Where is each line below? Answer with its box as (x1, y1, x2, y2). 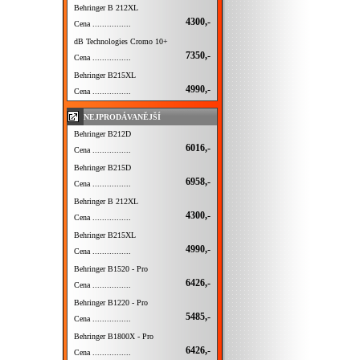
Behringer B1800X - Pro (74, 332, 153, 341)
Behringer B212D (74, 129, 131, 138)
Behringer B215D (74, 163, 131, 172)
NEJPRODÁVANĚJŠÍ (84, 112, 161, 121)
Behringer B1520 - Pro (74, 264, 148, 273)
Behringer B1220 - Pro (74, 298, 148, 307)
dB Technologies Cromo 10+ (74, 37, 168, 46)
